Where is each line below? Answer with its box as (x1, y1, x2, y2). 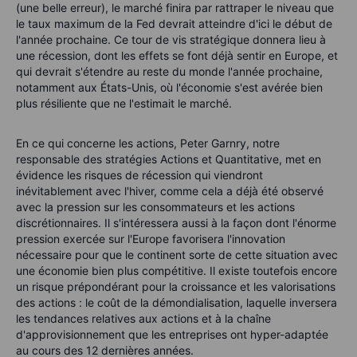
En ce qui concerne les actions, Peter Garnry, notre (16, 136, 280, 151)
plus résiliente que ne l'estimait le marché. (16, 96, 232, 111)
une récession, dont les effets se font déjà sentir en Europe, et (16, 49, 338, 63)
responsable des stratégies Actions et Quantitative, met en (16, 152, 321, 167)
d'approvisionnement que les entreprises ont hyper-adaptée (16, 328, 328, 342)
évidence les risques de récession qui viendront (16, 168, 263, 182)
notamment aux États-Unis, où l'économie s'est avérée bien (16, 80, 323, 95)
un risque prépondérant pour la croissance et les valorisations (16, 280, 335, 294)
